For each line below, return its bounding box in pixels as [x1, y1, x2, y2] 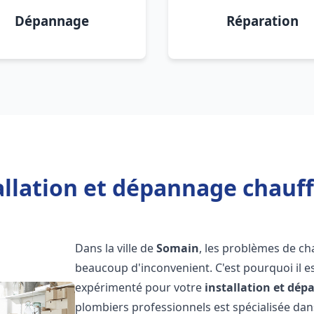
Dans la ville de [75, 240, 157, 256]
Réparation [226, 12, 299, 29]
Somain [156, 240, 200, 256]
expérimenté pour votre [75, 280, 205, 295]
